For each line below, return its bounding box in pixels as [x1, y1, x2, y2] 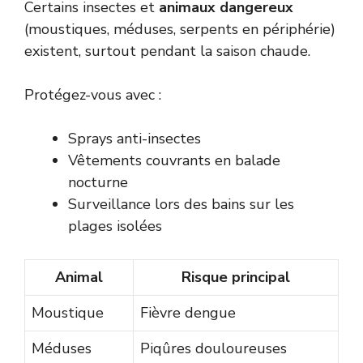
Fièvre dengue [140, 303, 236, 323]
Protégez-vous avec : [24, 85, 161, 105]
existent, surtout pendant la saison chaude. [24, 41, 310, 62]
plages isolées [68, 216, 162, 237]
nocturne [68, 173, 128, 193]
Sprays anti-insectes [68, 129, 201, 149]
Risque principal [181, 267, 290, 288]
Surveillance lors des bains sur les [68, 194, 294, 215]
